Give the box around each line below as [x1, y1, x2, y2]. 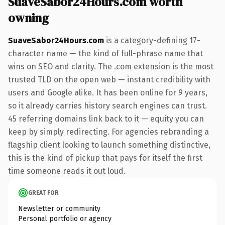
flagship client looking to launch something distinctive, [8, 140, 210, 150]
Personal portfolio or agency [18, 214, 111, 223]
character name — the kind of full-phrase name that [8, 48, 203, 58]
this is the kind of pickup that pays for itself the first [8, 153, 202, 163]
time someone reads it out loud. [8, 166, 126, 176]
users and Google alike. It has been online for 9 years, [8, 87, 207, 97]
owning [8, 9, 49, 26]
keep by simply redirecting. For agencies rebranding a [8, 127, 209, 137]
